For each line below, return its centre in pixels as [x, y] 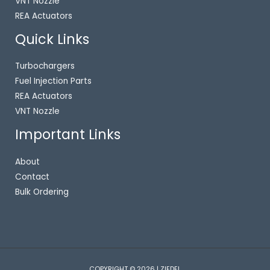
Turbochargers [45, 66]
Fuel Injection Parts [53, 81]
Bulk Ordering [42, 192]
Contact [32, 177]
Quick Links [52, 39]
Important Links [68, 135]
